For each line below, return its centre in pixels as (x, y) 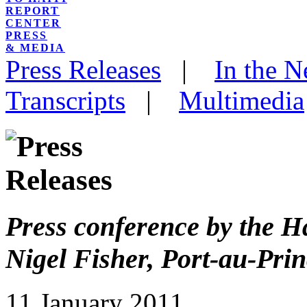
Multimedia (242, 100)
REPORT (33, 10)
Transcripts (65, 100)
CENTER (33, 23)
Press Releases (83, 69)
